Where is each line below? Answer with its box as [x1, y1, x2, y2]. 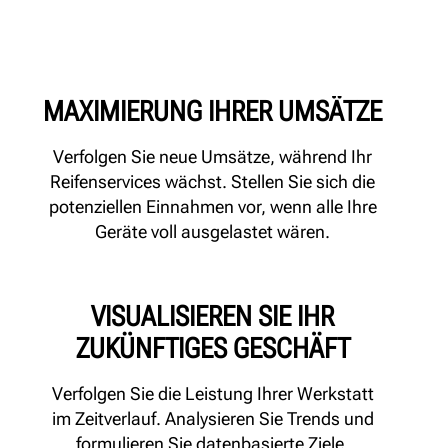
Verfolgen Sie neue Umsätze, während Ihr [53, 145, 373, 167]
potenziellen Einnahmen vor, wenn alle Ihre [48, 195, 377, 217]
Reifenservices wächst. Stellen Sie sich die [50, 170, 376, 192]
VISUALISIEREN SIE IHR [91, 299, 335, 333]
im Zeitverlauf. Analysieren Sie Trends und [51, 407, 374, 429]
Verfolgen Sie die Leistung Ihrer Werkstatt [51, 382, 374, 404]
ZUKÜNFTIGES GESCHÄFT [75, 331, 350, 365]
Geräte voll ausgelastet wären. [95, 220, 331, 242]
